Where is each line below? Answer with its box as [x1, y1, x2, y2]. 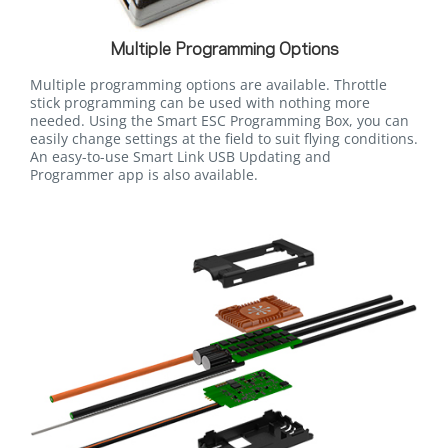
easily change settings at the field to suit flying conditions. [30, 128, 418, 148]
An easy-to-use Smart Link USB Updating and [30, 146, 331, 166]
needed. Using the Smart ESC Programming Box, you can [30, 110, 409, 130]
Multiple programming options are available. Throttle [30, 74, 387, 94]
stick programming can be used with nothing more [30, 92, 370, 112]
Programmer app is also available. [30, 164, 258, 184]
